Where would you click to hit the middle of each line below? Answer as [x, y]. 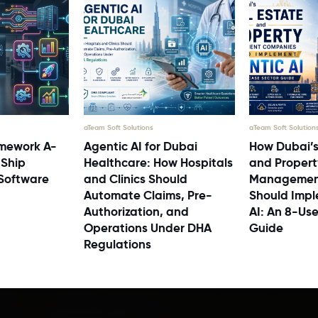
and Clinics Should [136, 179]
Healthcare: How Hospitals [158, 163]
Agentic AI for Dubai [141, 147]
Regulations [117, 245]
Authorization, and [136, 212]
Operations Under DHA [148, 228]
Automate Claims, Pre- [148, 196]
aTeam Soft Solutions [119, 128]
